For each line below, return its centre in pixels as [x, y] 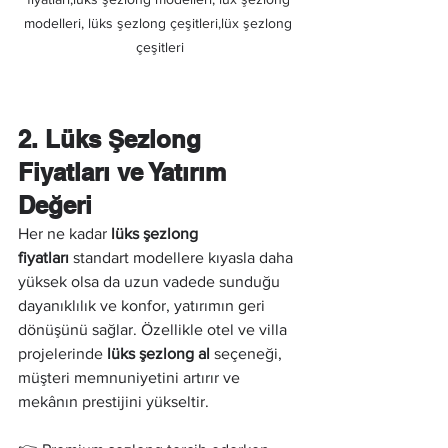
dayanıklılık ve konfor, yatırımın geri [143, 305]
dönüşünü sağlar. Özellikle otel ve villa [154, 329]
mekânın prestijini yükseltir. [113, 401]
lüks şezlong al [158, 353]
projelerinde [62, 353]
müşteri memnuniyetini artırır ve [131, 377]
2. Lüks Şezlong [113, 139]
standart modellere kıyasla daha [183, 257]
